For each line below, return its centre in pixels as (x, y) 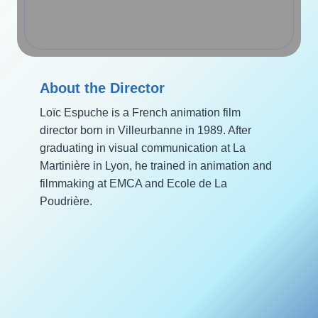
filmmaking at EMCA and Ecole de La (133, 183)
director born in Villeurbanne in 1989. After (146, 130)
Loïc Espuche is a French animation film (140, 112)
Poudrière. (66, 201)
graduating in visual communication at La (143, 148)
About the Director (102, 88)
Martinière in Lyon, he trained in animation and (156, 165)
